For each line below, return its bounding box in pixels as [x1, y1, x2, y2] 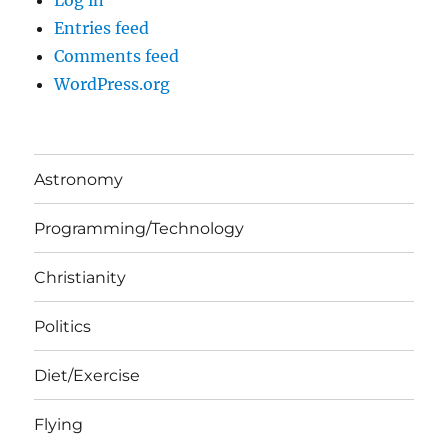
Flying [34, 414, 84, 434]
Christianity [34, 267, 127, 287]
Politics [34, 316, 92, 336]
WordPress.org [54, 74, 171, 95]
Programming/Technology [34, 218, 245, 238]
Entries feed [54, 18, 150, 39]
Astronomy [34, 169, 124, 189]
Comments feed [54, 46, 180, 67]
